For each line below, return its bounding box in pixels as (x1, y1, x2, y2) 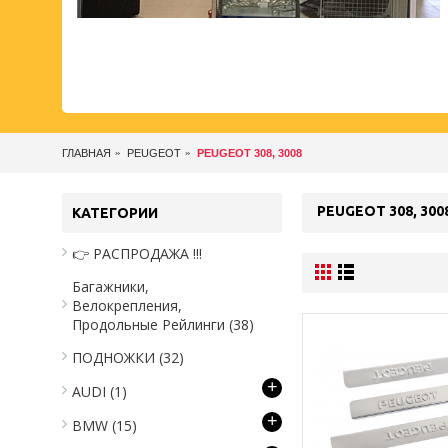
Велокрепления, (72, 296, 182, 315)
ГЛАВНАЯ (62, 147, 111, 160)
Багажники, (72, 277, 149, 296)
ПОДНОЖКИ (72, 348, 159, 367)
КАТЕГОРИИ (72, 205, 158, 221)
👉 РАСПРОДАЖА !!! (72, 244, 202, 263)
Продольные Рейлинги (72, 315, 229, 334)
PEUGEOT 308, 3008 (197, 147, 302, 160)
